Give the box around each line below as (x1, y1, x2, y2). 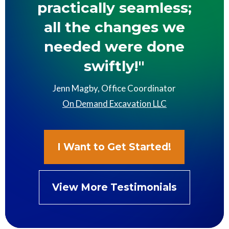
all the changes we (43, 18, 185, 36)
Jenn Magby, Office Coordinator (53, 82, 176, 94)
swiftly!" (84, 57, 145, 75)
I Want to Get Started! (57, 141, 172, 153)
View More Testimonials (52, 181, 177, 193)
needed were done (44, 37, 185, 55)
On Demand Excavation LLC (62, 98, 167, 109)
